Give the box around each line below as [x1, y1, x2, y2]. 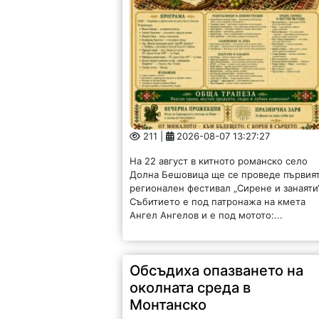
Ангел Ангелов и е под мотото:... [130, 209, 283, 221]
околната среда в [130, 279, 251, 297]
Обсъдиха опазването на [130, 262, 304, 280]
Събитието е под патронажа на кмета [130, 196, 306, 208]
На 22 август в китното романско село [130, 155, 308, 167]
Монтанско [130, 296, 207, 314]
